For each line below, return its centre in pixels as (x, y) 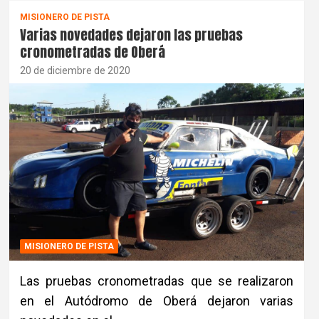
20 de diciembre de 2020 (75, 70)
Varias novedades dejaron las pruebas (131, 35)
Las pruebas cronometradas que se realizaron (157, 281)
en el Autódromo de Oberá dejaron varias (157, 300)
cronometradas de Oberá (92, 52)
